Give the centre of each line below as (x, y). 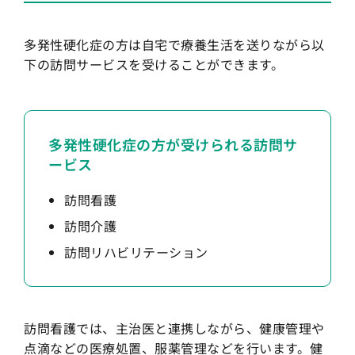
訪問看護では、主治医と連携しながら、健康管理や (174, 328)
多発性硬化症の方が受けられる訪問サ (173, 145)
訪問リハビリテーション (136, 252)
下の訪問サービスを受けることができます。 (154, 65)
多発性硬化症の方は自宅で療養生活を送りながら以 (174, 45)
